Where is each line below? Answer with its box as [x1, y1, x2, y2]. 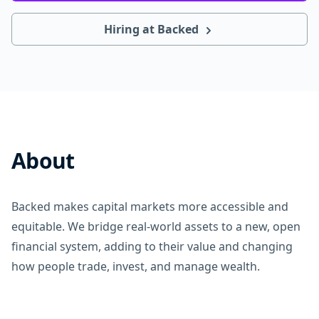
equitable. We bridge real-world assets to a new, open [11, 219, 300, 234]
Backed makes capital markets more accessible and [11, 199, 288, 214]
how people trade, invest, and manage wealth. [11, 258, 260, 274]
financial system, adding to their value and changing [11, 239, 293, 254]
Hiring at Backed [103, 21, 202, 37]
